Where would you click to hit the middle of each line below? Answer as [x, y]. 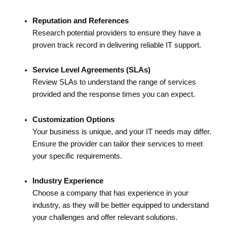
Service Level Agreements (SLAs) [91, 70]
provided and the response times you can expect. [113, 94]
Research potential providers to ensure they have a [116, 33]
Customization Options [73, 119]
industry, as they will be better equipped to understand [120, 205]
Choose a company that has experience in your [110, 193]
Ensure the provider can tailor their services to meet [117, 144]
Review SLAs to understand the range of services [114, 82]
